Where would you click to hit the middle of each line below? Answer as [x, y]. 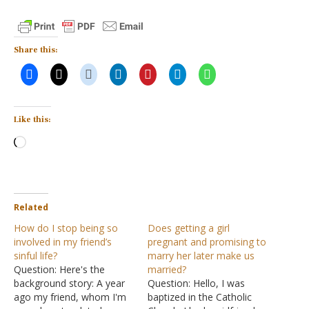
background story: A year [69, 283]
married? [167, 269]
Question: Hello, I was [196, 283]
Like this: [32, 120]
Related [31, 207]
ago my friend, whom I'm [70, 297]
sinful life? [36, 256]
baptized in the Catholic [200, 297]
